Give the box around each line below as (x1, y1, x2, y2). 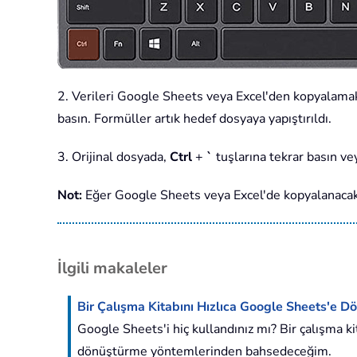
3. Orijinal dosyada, (57, 148, 170, 167)
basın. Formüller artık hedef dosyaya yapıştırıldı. (57, 110, 331, 128)
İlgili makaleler (57, 257, 167, 280)
